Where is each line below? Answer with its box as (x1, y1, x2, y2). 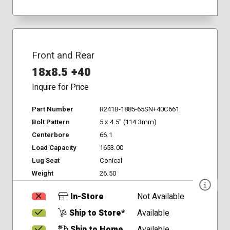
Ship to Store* (67, 207, 125, 220)
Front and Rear (31, 48, 94, 63)
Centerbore (31, 129, 69, 140)
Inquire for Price (31, 81, 89, 93)
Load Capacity (31, 142, 76, 153)
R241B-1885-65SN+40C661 (99, 104, 179, 114)
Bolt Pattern (31, 117, 70, 127)
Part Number (31, 104, 73, 114)
